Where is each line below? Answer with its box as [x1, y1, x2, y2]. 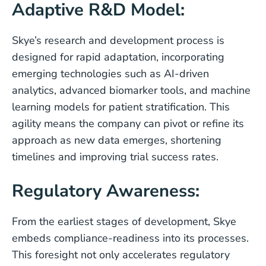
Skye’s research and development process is [12, 33, 224, 47]
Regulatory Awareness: [12, 179, 199, 202]
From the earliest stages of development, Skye [12, 214, 236, 229]
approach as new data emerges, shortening [12, 133, 221, 147]
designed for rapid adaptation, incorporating [12, 50, 224, 64]
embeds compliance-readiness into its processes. [12, 231, 249, 245]
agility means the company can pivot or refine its [12, 116, 244, 131]
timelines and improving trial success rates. [12, 150, 218, 164]
